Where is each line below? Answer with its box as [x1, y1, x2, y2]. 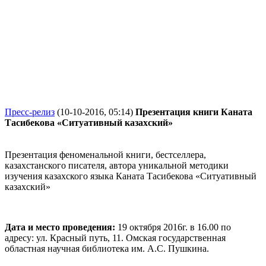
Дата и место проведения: [5, 222, 118, 232]
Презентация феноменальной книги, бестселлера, [5, 150, 206, 160]
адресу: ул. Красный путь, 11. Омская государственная [5, 233, 226, 243]
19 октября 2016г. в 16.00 [118, 222, 221, 232]
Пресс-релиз [5, 107, 55, 117]
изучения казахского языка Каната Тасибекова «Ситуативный [5, 171, 256, 181]
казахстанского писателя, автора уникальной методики [5, 160, 229, 170]
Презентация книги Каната [135, 107, 252, 117]
